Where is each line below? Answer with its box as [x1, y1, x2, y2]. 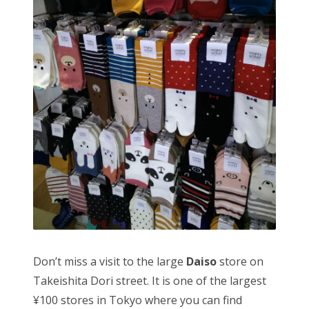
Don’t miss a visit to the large [33, 254, 186, 270]
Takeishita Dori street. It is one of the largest [33, 273, 266, 289]
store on [217, 254, 263, 270]
